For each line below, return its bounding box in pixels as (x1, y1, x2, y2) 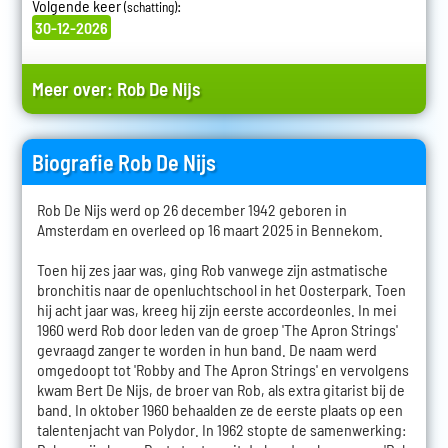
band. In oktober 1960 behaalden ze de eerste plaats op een (36, 400, 403, 420)
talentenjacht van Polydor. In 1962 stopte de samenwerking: (36, 420, 406, 440)
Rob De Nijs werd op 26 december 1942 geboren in (36, 200, 347, 220)
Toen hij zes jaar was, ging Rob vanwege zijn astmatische (36, 260, 388, 280)
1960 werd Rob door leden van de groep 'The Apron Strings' (36, 320, 398, 340)
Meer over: (31, 77, 117, 101)
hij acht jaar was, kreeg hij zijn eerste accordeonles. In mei (36, 300, 397, 320)
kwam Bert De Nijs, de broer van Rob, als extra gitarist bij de (36, 380, 405, 400)
